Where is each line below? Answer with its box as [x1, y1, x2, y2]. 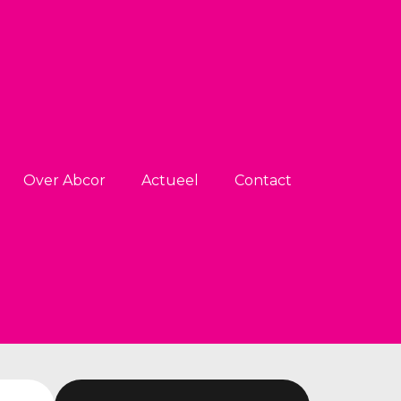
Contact [235, 171, 292, 189]
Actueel [141, 171, 199, 189]
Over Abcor [23, 171, 106, 189]
